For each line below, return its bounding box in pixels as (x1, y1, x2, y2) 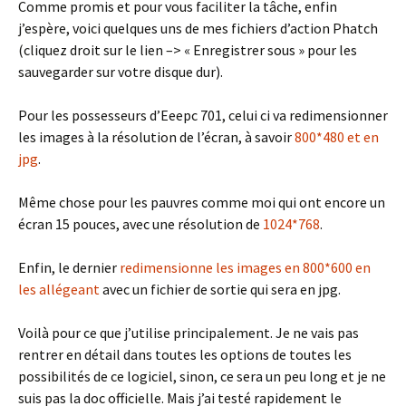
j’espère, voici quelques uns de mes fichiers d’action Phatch (18, 19, 378, 38)
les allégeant (18, 280, 100, 299)
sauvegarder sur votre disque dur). (18, 63, 223, 82)
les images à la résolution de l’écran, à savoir (18, 128, 295, 147)
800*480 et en (295, 128, 379, 147)
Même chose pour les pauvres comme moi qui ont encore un (18, 193, 385, 212)
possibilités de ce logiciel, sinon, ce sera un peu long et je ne (18, 367, 386, 386)
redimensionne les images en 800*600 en (120, 258, 371, 277)
